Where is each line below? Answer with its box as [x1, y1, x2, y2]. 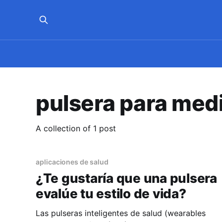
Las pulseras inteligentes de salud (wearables [36, 208, 206, 219]
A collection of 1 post [36, 123, 116, 134]
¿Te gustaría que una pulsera [36, 170, 217, 186]
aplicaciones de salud [36, 158, 109, 166]
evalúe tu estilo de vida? [36, 186, 186, 202]
